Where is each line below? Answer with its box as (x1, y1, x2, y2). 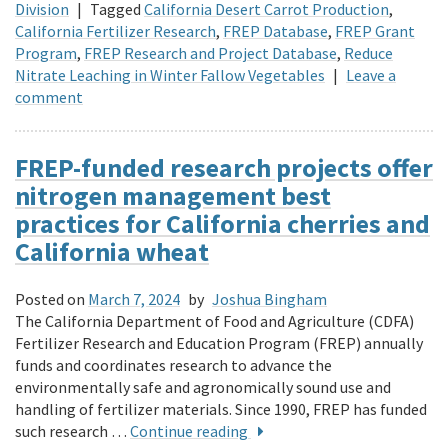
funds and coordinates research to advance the (15, 354, 332, 375)
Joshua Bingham (212, 288, 327, 309)
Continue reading (130, 420, 251, 441)
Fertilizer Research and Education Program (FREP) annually (15, 332, 423, 353)
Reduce (344, 43, 393, 64)
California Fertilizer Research (15, 21, 216, 42)
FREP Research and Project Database (84, 43, 337, 64)
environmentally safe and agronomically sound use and (15, 376, 391, 397)
